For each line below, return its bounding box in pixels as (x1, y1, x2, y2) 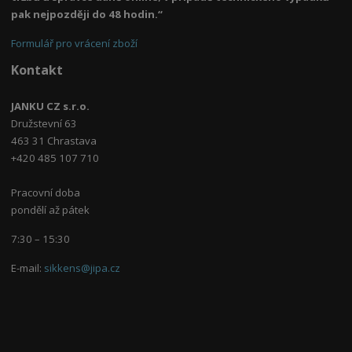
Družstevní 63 (11, 116, 78, 131)
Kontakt (11, 61, 64, 79)
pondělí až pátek (11, 203, 97, 218)
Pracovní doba (11, 185, 81, 200)
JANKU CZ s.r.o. (11, 99, 90, 114)
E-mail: (11, 261, 45, 276)
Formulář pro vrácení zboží (11, 36, 138, 51)
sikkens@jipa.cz (44, 261, 121, 276)
